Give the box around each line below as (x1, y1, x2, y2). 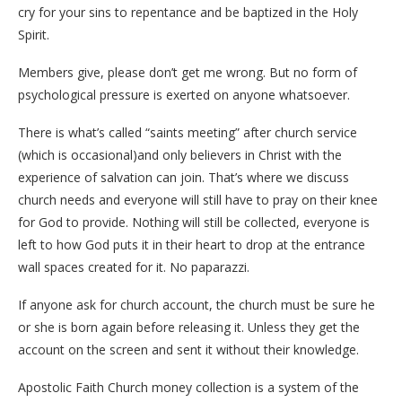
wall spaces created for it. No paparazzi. (18, 258, 249, 275)
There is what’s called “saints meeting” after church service (18, 123, 357, 141)
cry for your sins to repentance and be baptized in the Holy (18, 3, 358, 21)
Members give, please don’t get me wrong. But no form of (18, 63, 357, 81)
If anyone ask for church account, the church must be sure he (18, 295, 375, 313)
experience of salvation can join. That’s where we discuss (18, 168, 349, 186)
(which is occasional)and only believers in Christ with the (18, 145, 342, 163)
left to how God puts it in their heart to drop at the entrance (18, 235, 365, 253)
